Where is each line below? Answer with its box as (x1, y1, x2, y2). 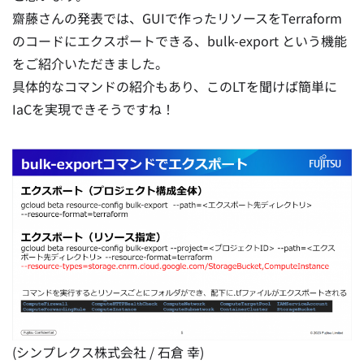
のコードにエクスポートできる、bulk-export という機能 (12, 31, 347, 50)
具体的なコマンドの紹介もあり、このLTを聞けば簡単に (12, 76, 337, 96)
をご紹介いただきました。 (12, 54, 168, 73)
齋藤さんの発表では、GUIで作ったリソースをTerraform (12, 8, 342, 28)
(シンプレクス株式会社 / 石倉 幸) (12, 342, 204, 362)
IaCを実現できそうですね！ (12, 99, 175, 119)
